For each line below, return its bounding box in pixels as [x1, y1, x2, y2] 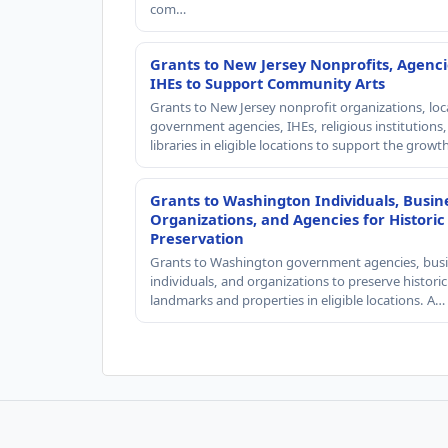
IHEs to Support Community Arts [150, 72, 385, 93]
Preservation [150, 227, 244, 248]
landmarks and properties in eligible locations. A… [150, 290, 445, 309]
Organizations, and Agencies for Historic [150, 208, 445, 229]
